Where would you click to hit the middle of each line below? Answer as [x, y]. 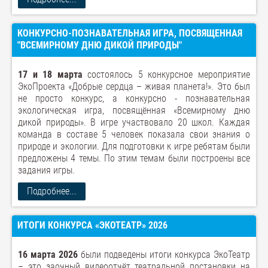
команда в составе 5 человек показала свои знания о [134, 134]
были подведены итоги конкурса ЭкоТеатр [164, 255]
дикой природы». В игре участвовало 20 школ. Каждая [134, 122]
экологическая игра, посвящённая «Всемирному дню [134, 110]
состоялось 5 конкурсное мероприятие [166, 74]
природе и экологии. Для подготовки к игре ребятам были [134, 146]
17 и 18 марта [50, 74]
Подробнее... [52, 191]
